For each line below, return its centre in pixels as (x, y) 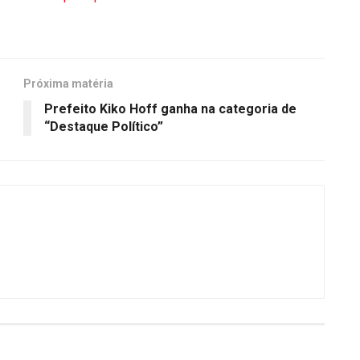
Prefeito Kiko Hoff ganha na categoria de (170, 109)
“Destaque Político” (104, 127)
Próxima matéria (68, 84)
